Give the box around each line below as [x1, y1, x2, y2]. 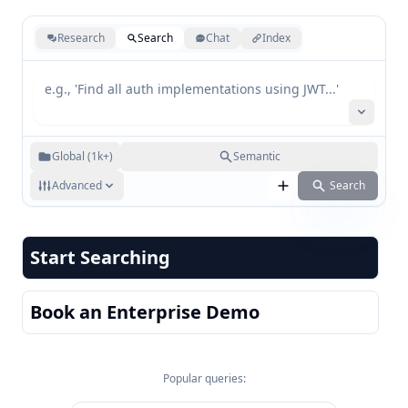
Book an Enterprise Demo [30, 300, 260, 324]
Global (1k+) [52, 148, 113, 164]
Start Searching [30, 245, 170, 270]
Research [57, 30, 105, 46]
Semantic [232, 148, 280, 164]
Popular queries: [162, 371, 246, 386]
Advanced [52, 178, 102, 193]
